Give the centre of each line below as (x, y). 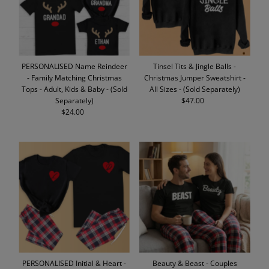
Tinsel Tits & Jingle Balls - (195, 66)
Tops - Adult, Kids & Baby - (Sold (74, 89)
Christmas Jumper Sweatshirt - (195, 78)
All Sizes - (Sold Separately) (195, 89)
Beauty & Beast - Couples (195, 263)
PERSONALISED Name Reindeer (74, 66)
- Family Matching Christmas (74, 78)
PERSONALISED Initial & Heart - (74, 263)
